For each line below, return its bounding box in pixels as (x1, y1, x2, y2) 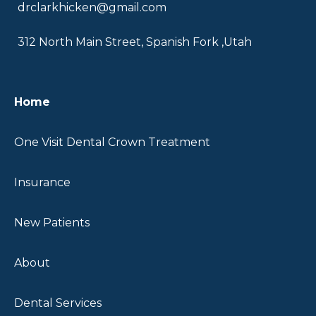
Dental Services (14, 296, 102, 310)
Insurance (14, 176, 71, 190)
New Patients (14, 216, 90, 230)
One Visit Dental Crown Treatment (14, 135, 210, 150)
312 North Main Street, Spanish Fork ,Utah (18, 35, 252, 49)
